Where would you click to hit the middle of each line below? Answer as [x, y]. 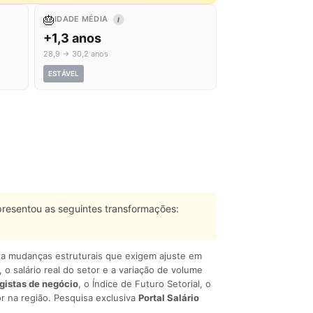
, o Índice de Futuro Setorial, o [145, 284]
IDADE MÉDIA [82, 19]
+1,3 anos [72, 38]
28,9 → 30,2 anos [76, 54]
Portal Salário [169, 298]
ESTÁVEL [64, 73]
